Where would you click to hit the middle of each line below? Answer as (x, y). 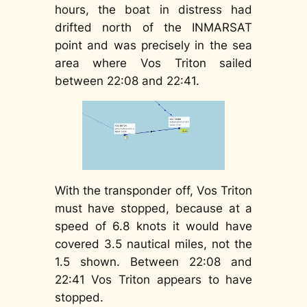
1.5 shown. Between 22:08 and (153, 261)
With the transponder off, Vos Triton (153, 190)
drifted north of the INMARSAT (153, 27)
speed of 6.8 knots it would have (153, 226)
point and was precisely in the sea (153, 45)
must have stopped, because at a (153, 208)
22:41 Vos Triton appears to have (153, 279)
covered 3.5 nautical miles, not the (153, 244)
